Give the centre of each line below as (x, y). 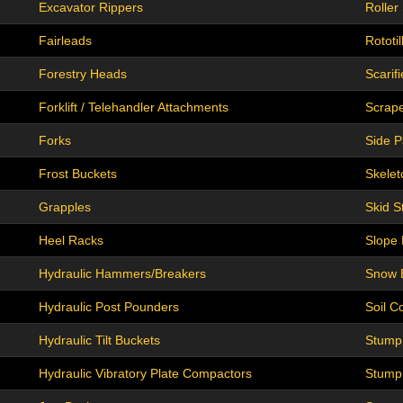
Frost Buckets (78, 174)
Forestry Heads (83, 74)
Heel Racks (71, 241)
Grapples (65, 207)
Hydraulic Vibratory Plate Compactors (145, 374)
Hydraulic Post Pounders (109, 307)
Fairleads (65, 41)
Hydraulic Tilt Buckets (99, 340)
